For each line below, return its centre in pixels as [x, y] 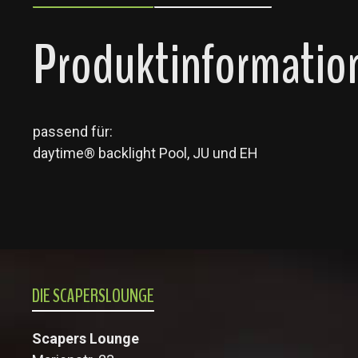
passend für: [73, 131]
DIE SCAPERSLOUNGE [93, 296]
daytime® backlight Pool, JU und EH [145, 153]
